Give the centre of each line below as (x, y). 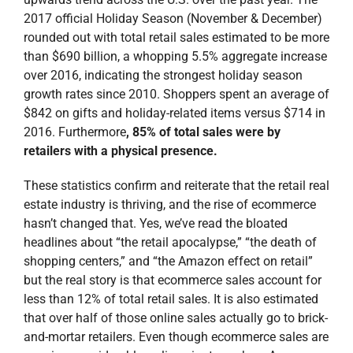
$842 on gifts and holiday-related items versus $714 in (174, 113)
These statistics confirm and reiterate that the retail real (176, 186)
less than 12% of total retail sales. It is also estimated (171, 299)
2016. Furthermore (74, 132)
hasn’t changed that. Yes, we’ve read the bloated (155, 224)
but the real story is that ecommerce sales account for (172, 281)
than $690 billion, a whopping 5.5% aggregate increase (175, 57)
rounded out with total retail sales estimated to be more (176, 38)
